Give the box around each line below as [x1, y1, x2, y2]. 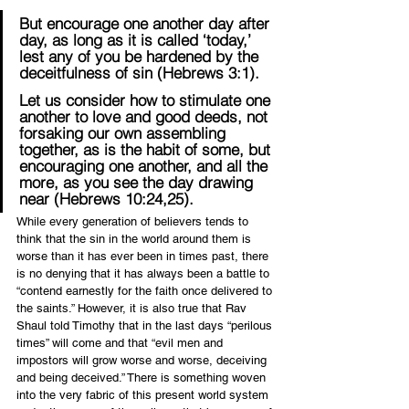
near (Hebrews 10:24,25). [19, 189, 194, 209]
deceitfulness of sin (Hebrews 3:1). [19, 63, 259, 83]
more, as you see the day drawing [19, 173, 257, 193]
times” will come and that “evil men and [16, 336, 226, 351]
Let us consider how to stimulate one [19, 90, 275, 110]
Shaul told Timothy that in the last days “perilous [16, 319, 276, 333]
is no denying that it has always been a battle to [16, 267, 273, 281]
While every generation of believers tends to [16, 215, 252, 229]
